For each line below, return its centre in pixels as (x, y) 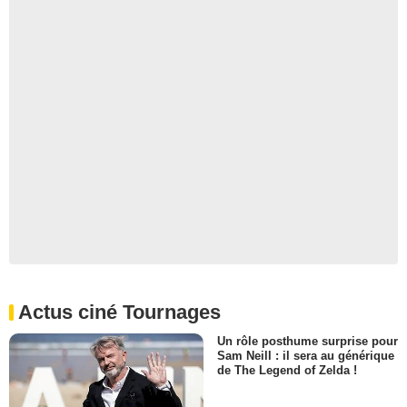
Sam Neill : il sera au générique (306, 355)
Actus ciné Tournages (119, 312)
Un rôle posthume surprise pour (308, 341)
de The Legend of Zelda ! (287, 370)
